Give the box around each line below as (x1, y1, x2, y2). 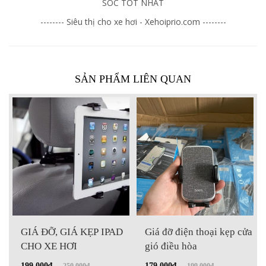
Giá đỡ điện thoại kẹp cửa (145, 226, 252, 238)
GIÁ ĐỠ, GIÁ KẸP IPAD (21, 226, 123, 238)
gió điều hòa (145, 240, 197, 252)
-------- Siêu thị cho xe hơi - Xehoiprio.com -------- (40, 15, 226, 27)
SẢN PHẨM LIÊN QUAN (75, 73, 191, 85)
